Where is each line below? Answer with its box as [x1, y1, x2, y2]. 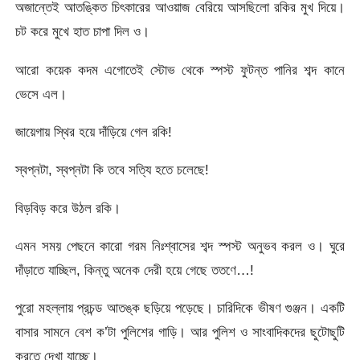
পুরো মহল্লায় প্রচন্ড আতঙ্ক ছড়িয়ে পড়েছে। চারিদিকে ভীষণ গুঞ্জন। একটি [15, 300, 345, 317]
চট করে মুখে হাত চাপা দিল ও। [15, 23, 150, 40]
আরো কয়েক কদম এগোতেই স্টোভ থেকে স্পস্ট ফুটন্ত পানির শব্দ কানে [15, 61, 345, 78]
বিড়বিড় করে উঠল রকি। [15, 199, 121, 216]
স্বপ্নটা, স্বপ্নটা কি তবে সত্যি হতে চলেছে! [15, 162, 210, 178]
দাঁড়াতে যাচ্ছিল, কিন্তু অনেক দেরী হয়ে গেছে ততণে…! [15, 262, 255, 279]
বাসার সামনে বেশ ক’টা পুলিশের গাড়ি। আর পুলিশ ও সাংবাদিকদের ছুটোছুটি [15, 324, 345, 341]
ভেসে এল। [15, 85, 67, 102]
